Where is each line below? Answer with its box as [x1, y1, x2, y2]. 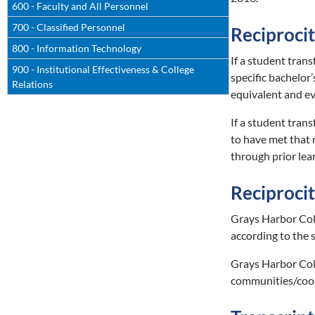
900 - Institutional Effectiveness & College [12, 63, 194, 75]
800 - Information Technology [12, 42, 141, 54]
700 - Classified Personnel [12, 21, 125, 33]
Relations [12, 78, 53, 90]
